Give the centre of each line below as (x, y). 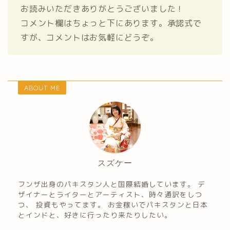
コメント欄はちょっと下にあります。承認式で (111, 23)
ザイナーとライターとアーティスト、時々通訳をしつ (110, 194)
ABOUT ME (42, 88)
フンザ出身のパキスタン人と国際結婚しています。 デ (112, 184)
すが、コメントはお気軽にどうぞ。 (90, 37)
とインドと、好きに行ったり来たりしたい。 (95, 215)
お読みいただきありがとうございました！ (103, 8)
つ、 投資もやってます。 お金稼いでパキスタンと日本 (113, 204)
